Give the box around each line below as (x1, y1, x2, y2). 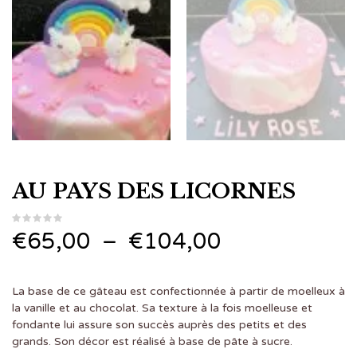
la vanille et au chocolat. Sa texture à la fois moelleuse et (12, 300, 312, 315)
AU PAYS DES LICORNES (12, 178, 296, 204)
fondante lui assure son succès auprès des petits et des (12, 317, 307, 331)
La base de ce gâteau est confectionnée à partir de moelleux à (12, 284, 345, 298)
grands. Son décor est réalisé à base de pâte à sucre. (12, 334, 292, 348)
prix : (221, 293, 271, 321)
